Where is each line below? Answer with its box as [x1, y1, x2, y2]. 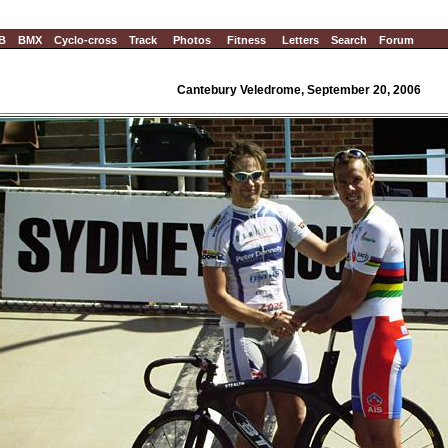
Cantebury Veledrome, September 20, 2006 [176, 82, 421, 97]
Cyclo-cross [54, 34, 117, 46]
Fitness [227, 34, 266, 46]
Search [331, 34, 367, 46]
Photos [173, 34, 211, 46]
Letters [282, 34, 319, 46]
